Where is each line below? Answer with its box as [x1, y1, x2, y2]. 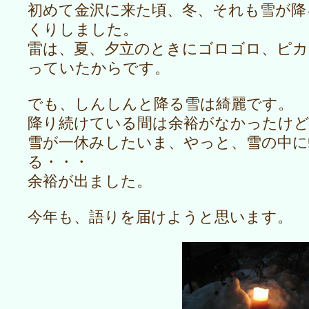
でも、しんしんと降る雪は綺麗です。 [28, 92, 293, 113]
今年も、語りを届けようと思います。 [28, 206, 292, 226]
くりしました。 [28, 18, 138, 39]
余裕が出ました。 [28, 170, 152, 190]
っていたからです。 [28, 57, 170, 77]
